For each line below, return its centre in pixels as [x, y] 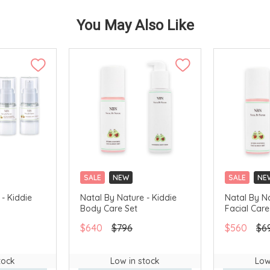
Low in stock [135, 261]
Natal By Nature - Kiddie [128, 197]
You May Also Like [135, 26]
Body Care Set [109, 208]
